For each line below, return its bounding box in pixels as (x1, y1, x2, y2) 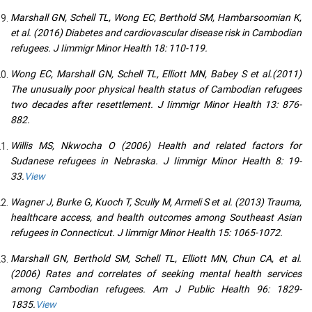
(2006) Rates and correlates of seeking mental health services (10, 267, 302, 281)
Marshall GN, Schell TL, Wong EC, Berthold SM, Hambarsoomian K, (10, 10, 302, 24)
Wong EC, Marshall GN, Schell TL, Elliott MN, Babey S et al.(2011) (10, 67, 302, 81)
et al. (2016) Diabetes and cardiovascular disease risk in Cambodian (10, 26, 302, 40)
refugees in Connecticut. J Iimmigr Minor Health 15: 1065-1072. (10, 226, 283, 240)
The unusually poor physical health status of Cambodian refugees (10, 82, 302, 96)
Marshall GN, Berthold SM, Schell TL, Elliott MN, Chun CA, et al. (10, 251, 302, 265)
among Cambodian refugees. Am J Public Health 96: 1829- (10, 282, 302, 296)
